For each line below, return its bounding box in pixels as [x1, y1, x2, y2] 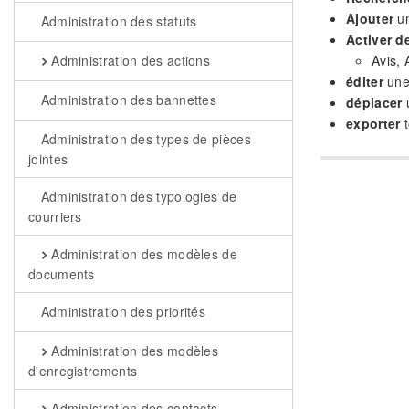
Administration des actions [47, 51, 211, 69]
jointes [28, 150, 68, 168]
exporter [346, 113, 401, 132]
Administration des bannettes [37, 90, 217, 109]
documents [28, 265, 95, 283]
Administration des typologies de [37, 187, 237, 205]
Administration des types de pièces [37, 130, 251, 148]
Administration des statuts [37, 12, 197, 30]
